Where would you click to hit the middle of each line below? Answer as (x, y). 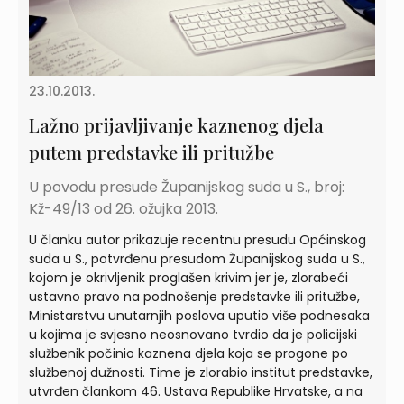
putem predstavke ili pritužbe (151, 151)
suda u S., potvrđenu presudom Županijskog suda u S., (197, 258)
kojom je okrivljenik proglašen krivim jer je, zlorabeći (188, 277)
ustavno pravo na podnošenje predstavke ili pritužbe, (194, 296)
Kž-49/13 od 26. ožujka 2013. (124, 208)
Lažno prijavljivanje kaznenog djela (176, 124)
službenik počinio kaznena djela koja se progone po (188, 353)
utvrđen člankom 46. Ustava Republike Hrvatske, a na (196, 391)
